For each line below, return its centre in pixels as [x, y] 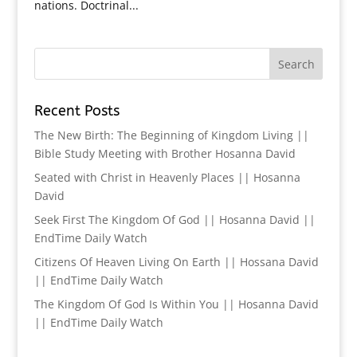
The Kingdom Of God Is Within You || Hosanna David [176, 304]
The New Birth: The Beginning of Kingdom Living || [171, 135]
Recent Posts [76, 111]
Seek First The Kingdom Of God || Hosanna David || [175, 220]
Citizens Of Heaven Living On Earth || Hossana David [176, 262]
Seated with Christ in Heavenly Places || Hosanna [167, 177]
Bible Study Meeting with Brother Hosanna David [165, 153]
